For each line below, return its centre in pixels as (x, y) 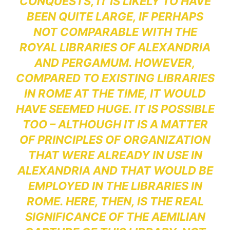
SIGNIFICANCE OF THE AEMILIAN (115, 217)
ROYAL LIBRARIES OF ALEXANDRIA (115, 47)
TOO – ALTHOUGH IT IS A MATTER (115, 124)
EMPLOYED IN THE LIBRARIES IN (115, 186)
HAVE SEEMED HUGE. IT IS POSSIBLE (115, 109)
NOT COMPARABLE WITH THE (115, 32)
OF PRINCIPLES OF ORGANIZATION (115, 140)
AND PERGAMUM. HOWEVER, (115, 63)
